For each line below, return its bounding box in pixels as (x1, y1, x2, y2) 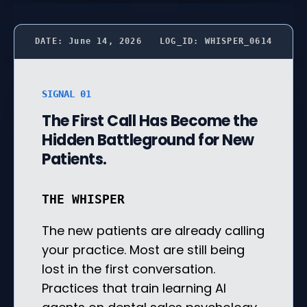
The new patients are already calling (42, 221, 265, 239)
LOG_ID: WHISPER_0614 (160, 36, 272, 46)
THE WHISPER (42, 191, 125, 206)
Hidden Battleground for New (42, 129, 254, 151)
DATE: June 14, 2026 (35, 36, 142, 46)
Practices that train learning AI (42, 279, 226, 297)
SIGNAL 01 (42, 88, 91, 99)
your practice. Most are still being (42, 241, 245, 258)
